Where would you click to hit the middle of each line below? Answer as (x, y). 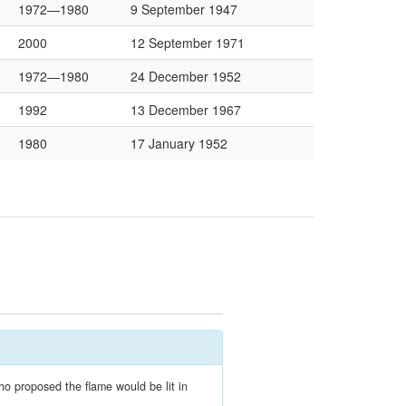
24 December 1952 (186, 76)
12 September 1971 (188, 43)
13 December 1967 (186, 110)
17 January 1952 (179, 143)
